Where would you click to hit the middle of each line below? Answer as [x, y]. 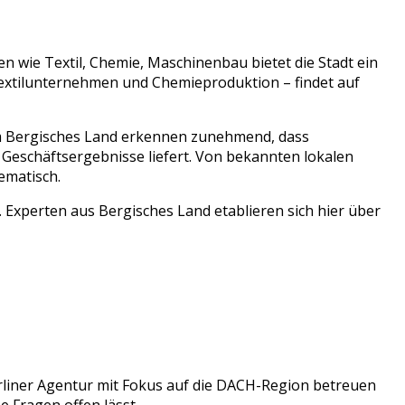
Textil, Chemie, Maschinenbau [146, 62]
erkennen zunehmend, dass [213, 136]
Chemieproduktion [216, 82]
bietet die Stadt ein [313, 62]
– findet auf [320, 82]
